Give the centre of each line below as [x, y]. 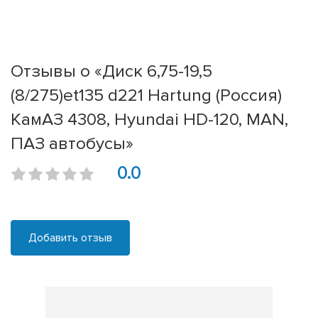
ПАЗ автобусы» [72, 144]
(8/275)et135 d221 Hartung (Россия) [146, 95]
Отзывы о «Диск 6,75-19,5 [111, 71]
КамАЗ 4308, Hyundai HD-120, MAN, [149, 120]
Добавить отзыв [70, 238]
